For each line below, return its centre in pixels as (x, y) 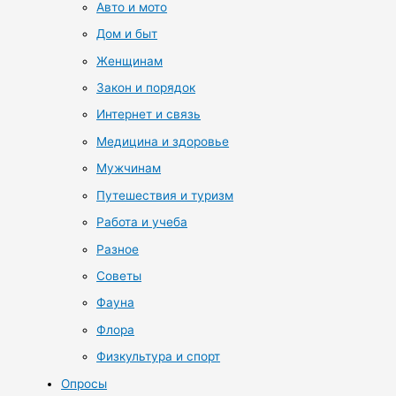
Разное (118, 249)
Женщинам (130, 61)
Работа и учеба (142, 222)
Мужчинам (129, 168)
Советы (119, 275)
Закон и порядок (146, 88)
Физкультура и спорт (159, 357)
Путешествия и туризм (165, 195)
